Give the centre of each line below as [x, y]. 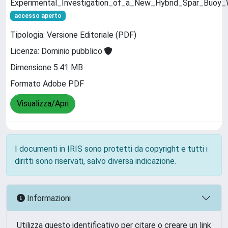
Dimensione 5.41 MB [47, 68]
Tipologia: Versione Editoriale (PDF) [73, 35]
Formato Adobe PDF [47, 84]
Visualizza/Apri [43, 104]
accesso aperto [38, 16]
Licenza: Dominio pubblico [57, 51]
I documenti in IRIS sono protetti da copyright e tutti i [111, 149]
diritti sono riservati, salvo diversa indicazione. [95, 161]
